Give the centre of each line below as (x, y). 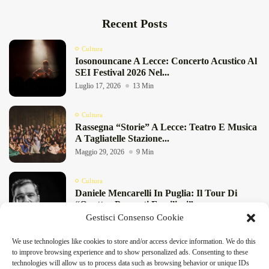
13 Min (143, 86)
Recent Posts (134, 23)
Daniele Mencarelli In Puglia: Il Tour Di (156, 193)
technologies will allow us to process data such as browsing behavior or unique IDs (131, 263)
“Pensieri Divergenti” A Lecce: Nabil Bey (159, 259)
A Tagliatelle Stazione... (122, 138)
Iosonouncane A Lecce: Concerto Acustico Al (166, 61)
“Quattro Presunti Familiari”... (138, 204)
